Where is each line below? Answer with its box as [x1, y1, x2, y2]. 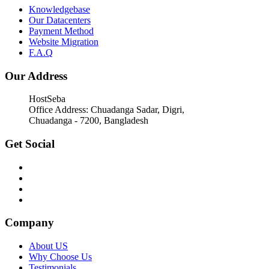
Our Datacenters [29, 14, 91, 25]
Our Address [5, 69, 67, 82]
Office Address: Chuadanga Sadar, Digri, [29, 104, 184, 115]
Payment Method [29, 25, 94, 36]
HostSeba [29, 94, 65, 104]
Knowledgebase [29, 4, 90, 14]
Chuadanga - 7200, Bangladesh [29, 115, 148, 126]
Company [5, 216, 54, 229]
